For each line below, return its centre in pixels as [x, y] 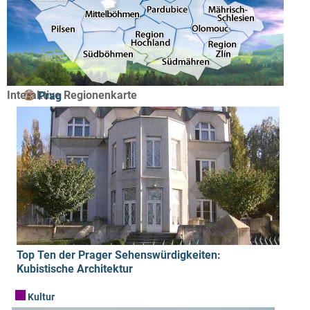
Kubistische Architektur [75, 269]
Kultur [40, 297]
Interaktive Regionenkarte [72, 95]
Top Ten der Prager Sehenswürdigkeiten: [119, 255]
